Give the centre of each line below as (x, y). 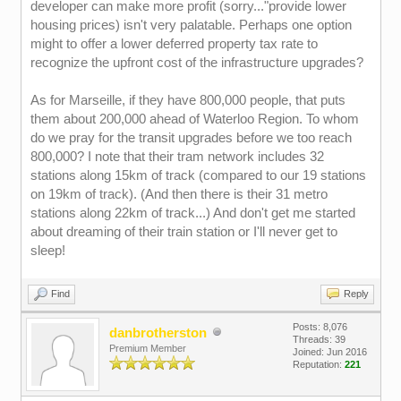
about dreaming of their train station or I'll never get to (183, 231)
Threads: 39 (319, 339)
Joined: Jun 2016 (329, 352)
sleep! (47, 250)
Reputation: (318, 364)
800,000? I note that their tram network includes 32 (177, 156)
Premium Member (147, 348)
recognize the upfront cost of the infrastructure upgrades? (196, 62)
